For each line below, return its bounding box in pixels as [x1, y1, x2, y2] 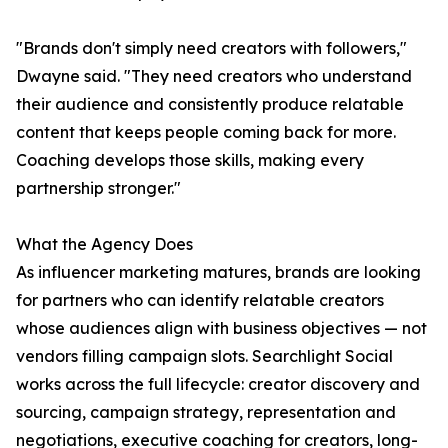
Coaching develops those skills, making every [16, 150, 364, 171]
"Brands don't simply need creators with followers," [16, 38, 407, 59]
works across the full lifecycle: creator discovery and [16, 374, 420, 395]
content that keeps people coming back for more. [16, 122, 396, 143]
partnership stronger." [16, 178, 181, 199]
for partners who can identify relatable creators [16, 290, 384, 311]
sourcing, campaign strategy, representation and [16, 402, 396, 423]
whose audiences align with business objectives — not [16, 318, 427, 339]
